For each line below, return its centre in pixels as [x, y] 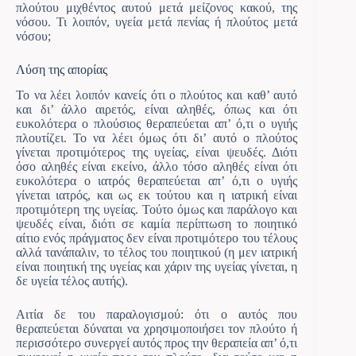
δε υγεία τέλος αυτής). [72, 281]
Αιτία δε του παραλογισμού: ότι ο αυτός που [157, 315]
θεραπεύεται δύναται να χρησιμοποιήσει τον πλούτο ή [157, 329]
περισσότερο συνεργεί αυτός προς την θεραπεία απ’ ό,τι [157, 343]
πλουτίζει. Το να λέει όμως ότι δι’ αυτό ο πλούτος [157, 138]
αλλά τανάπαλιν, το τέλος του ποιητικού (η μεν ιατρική [157, 253]
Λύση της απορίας [62, 69]
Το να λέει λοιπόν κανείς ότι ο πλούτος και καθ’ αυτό [157, 95]
